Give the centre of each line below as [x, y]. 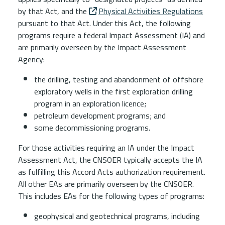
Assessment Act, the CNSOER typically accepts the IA [110, 160]
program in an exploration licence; [90, 103]
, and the [73, 11]
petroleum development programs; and [100, 116]
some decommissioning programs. [92, 128]
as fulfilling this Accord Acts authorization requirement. [112, 172]
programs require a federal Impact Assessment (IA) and [111, 35]
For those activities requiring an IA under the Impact [106, 148]
